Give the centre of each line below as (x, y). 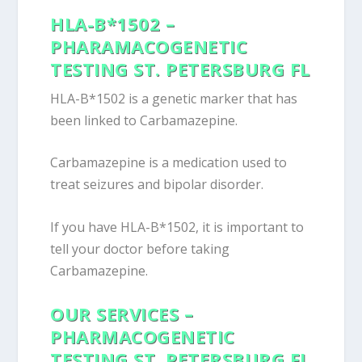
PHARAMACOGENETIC (149, 46)
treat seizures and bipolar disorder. (157, 185)
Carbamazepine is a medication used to (169, 163)
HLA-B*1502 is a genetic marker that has (174, 98)
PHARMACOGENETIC (143, 337)
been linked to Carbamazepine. (144, 120)
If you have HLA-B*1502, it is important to (177, 227)
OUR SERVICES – (122, 314)
